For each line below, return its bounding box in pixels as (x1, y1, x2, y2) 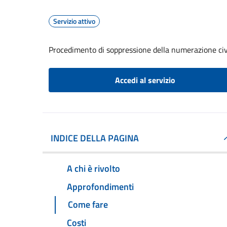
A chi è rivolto (67, 161, 120, 175)
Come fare (68, 198, 108, 212)
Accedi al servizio (115, 74, 175, 86)
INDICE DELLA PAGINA (51, 131, 139, 145)
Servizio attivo (53, 16, 95, 26)
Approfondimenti (67, 179, 134, 194)
